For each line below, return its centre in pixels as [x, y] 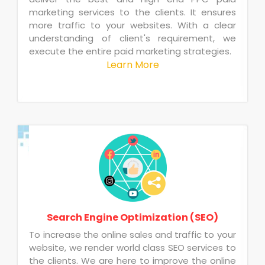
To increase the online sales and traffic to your [132, 234]
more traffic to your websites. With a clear [132, 25]
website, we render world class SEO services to [132, 247]
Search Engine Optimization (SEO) [132, 217]
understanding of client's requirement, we [132, 38]
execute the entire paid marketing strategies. [130, 51]
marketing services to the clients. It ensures [132, 12]
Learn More [132, 65]
